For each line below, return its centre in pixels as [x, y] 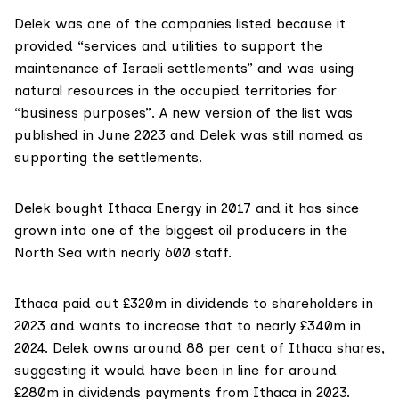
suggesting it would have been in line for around [175, 370]
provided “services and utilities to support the [168, 45]
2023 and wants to [79, 325]
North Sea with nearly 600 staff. [123, 252]
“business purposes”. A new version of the [158, 112]
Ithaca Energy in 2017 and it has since [231, 208]
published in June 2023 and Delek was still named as [189, 134]
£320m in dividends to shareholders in [246, 303]
